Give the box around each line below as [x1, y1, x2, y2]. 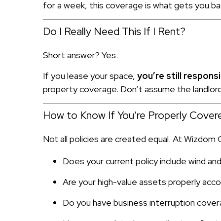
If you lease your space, [43, 70, 137, 81]
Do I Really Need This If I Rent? [43, 24, 185, 38]
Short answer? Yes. [43, 49, 118, 61]
